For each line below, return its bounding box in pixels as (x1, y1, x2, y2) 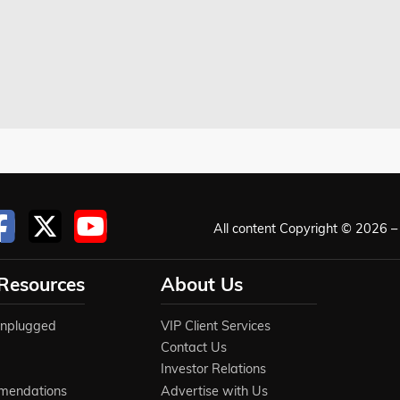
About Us (160, 271, 243, 296)
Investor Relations (160, 361, 266, 378)
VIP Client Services (160, 317, 271, 334)
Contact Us (160, 339, 227, 356)
